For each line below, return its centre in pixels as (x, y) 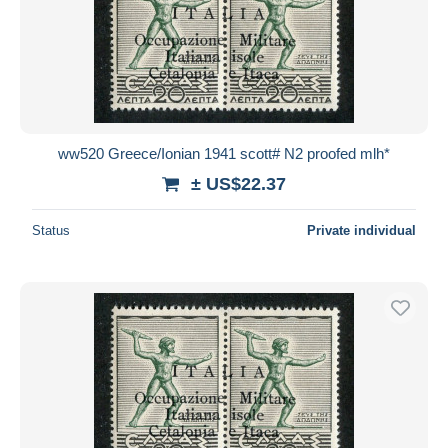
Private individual (361, 230)
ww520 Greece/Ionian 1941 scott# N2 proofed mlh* (224, 153)
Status (51, 230)
